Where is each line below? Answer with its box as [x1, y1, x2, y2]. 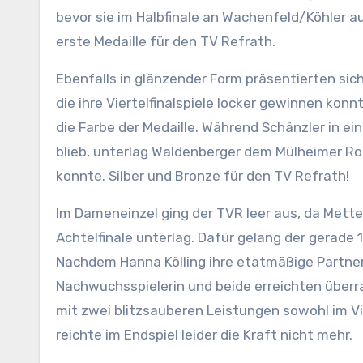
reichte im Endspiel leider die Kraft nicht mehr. [56, 327, 352, 343]
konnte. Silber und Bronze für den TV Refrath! [56, 168, 349, 184]
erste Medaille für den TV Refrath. [56, 33, 275, 49]
